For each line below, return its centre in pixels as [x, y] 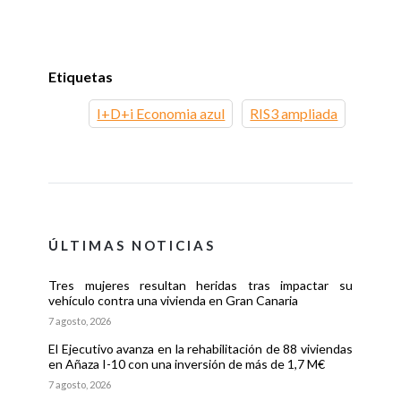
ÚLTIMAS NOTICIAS [132, 246]
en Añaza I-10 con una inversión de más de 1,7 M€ [187, 364]
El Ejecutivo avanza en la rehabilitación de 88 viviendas [200, 349]
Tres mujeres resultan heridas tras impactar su [200, 286]
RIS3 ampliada [294, 114]
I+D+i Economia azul [161, 114]
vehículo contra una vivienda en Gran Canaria [174, 301]
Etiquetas [81, 77]
